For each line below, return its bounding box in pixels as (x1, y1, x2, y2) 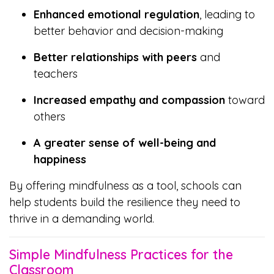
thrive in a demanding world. (9, 212, 154, 226)
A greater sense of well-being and (34, 136, 216, 150)
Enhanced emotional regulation (34, 7, 199, 21)
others (34, 109, 65, 124)
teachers (34, 67, 78, 81)
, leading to (199, 7, 255, 21)
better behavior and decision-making (34, 24, 223, 38)
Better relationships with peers (34, 50, 197, 64)
